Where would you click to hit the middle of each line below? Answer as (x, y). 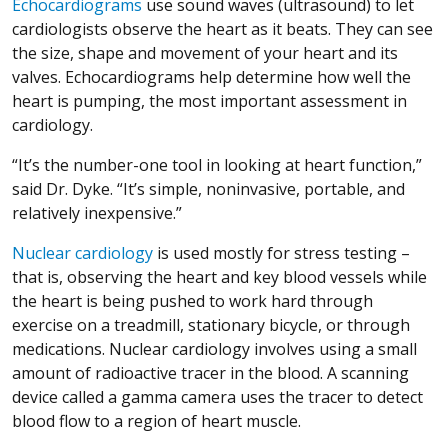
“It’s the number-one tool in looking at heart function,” (217, 165)
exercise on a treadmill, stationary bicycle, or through (211, 325)
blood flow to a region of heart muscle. (156, 421)
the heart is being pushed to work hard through (192, 301)
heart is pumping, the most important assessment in (209, 101)
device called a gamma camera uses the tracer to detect (217, 397)
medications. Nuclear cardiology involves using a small (214, 349)
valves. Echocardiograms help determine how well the (211, 77)
